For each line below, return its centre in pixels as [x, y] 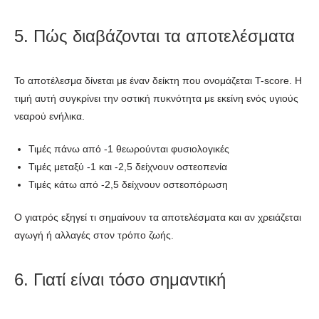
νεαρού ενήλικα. [49, 116]
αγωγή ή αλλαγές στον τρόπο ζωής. [94, 235]
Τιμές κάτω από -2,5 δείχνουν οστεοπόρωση [128, 184]
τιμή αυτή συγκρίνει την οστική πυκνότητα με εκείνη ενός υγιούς [156, 98]
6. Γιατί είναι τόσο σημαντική [120, 279]
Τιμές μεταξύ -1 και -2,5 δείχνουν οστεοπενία [128, 166]
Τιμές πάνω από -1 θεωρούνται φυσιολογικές [129, 148]
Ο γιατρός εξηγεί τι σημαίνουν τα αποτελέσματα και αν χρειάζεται [158, 217]
